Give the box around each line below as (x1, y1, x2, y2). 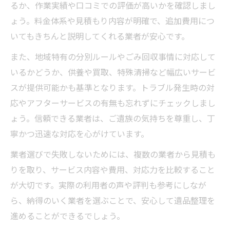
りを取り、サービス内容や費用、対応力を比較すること (10, 163, 215, 176)
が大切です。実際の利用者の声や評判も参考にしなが (10, 179, 206, 191)
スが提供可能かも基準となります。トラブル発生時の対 (10, 81, 215, 93)
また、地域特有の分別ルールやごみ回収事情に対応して (10, 50, 216, 63)
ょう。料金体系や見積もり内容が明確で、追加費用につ (10, 14, 215, 27)
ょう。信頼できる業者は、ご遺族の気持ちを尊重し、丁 (10, 112, 215, 124)
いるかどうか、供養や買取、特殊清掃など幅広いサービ (10, 66, 216, 78)
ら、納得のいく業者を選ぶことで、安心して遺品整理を (10, 194, 215, 206)
